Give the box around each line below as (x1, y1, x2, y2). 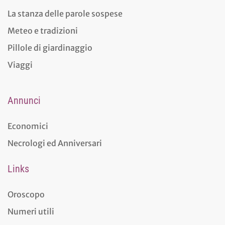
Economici (8, 121, 48, 132)
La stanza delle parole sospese (8, 9, 123, 19)
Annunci (8, 94, 41, 107)
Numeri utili (8, 206, 54, 217)
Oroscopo (8, 189, 45, 200)
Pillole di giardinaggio (8, 43, 92, 53)
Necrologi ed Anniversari (8, 138, 102, 149)
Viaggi (8, 60, 33, 70)
